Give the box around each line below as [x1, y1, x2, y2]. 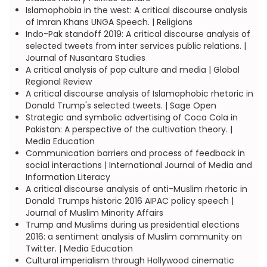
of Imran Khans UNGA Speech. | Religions [25, 16, 193, 28]
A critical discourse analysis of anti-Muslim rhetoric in [25, 183, 247, 195]
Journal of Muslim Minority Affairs [25, 207, 163, 219]
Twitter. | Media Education [25, 243, 133, 254]
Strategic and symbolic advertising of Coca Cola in [25, 111, 238, 123]
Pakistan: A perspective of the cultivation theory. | [25, 123, 232, 135]
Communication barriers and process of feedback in [25, 147, 245, 159]
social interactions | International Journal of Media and [25, 159, 252, 171]
